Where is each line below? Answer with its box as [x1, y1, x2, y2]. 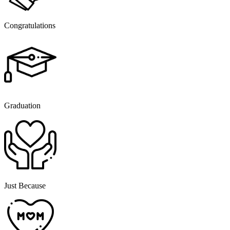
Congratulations [4, 21, 55, 30]
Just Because [4, 181, 46, 190]
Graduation [4, 101, 41, 110]
